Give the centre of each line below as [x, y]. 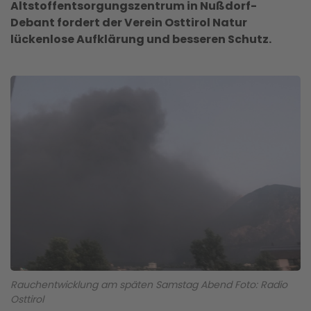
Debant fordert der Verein [87, 23]
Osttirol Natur [206, 23]
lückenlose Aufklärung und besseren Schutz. [142, 39]
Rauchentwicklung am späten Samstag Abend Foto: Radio [149, 284]
